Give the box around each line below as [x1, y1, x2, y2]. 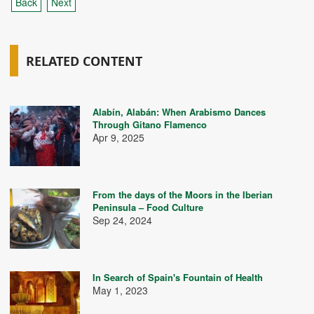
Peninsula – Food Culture [93, 200, 203, 214]
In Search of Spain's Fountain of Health [93, 271, 263, 284]
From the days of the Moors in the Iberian [93, 188, 273, 201]
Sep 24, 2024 [93, 213, 152, 227]
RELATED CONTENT [26, 53, 142, 70]
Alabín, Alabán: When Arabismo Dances [93, 105, 266, 118]
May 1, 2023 [93, 283, 148, 297]
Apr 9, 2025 [93, 130, 144, 144]
